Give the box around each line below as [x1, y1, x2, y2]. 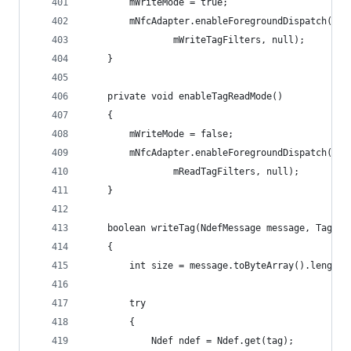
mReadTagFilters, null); [85, 166, 299, 177]
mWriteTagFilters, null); [85, 34, 305, 45]
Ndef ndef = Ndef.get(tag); [85, 335, 294, 346]
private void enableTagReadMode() [85, 91, 283, 102]
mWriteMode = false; [85, 128, 233, 139]
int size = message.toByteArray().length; [85, 260, 349, 271]
